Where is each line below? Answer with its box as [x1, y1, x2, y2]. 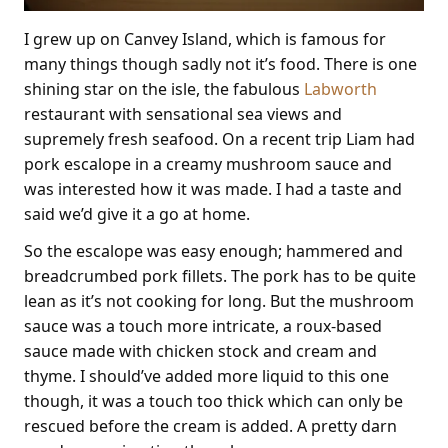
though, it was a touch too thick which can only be [24, 389, 403, 412]
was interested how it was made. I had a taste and [24, 177, 402, 200]
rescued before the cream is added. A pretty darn [24, 414, 397, 437]
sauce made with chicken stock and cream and [24, 339, 377, 362]
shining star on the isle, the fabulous [24, 77, 304, 100]
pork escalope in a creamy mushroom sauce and [24, 152, 392, 175]
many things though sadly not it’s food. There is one [24, 52, 417, 75]
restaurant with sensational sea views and [24, 102, 342, 125]
